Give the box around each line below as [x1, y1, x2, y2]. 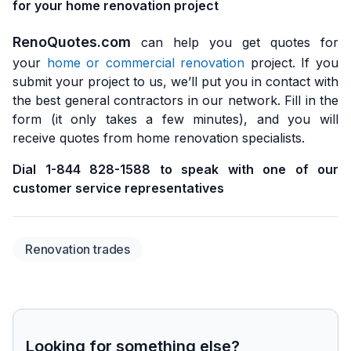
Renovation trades [25, 241, 131, 257]
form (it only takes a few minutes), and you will [13, 110, 338, 127]
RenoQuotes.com [13, 33, 131, 50]
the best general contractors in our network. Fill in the [13, 92, 338, 108]
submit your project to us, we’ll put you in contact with [13, 73, 338, 89]
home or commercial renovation [46, 54, 245, 71]
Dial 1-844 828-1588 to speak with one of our [13, 161, 338, 177]
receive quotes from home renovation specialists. [13, 129, 305, 146]
